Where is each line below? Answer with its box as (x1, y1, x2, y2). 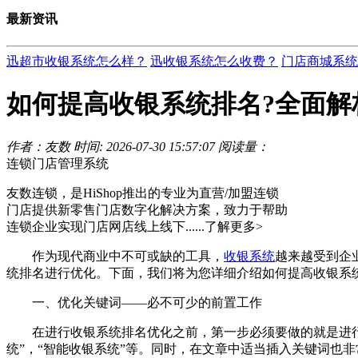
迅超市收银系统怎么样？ (6, 54, 147, 68)
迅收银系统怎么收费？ (150, 54, 278, 68)
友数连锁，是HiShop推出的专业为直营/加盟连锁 (6, 186, 279, 201)
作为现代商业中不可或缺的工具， (6, 249, 224, 264)
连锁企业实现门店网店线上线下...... (6, 220, 205, 234)
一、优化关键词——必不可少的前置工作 (6, 296, 262, 310)
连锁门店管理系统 (6, 157, 109, 171)
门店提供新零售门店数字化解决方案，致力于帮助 (6, 203, 288, 217)
